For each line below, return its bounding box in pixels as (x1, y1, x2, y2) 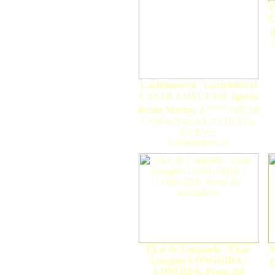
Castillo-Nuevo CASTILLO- (142, 115, 255, 126)
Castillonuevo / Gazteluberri (140, 80, 257, 90)
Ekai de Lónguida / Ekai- (145, 244, 251, 254)
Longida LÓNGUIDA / (150, 255, 247, 265)
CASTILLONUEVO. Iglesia (139, 91, 258, 101)
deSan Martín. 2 (136, 104, 204, 115)
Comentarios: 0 (169, 137, 228, 149)
